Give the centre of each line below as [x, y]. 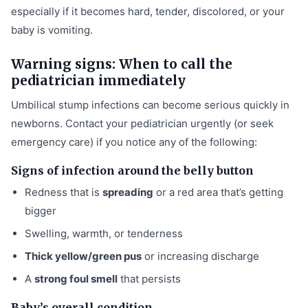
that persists [149, 278]
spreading [128, 192]
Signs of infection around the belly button [132, 170]
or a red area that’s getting [218, 192]
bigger [41, 210]
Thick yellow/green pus [83, 256]
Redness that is [64, 192]
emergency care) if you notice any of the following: [134, 142]
